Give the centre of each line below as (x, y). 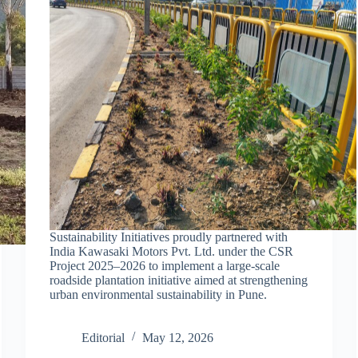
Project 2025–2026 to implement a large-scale (165, 265)
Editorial (103, 337)
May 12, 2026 (178, 337)
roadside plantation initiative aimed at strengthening (179, 280)
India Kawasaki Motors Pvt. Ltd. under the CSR (172, 251)
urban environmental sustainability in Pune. (159, 294)
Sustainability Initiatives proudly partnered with (169, 237)
